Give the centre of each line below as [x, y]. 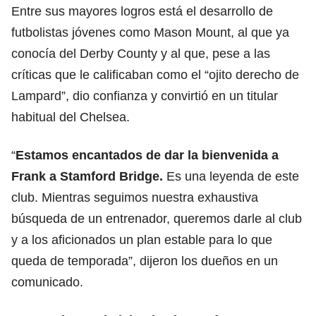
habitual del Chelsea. [71, 117]
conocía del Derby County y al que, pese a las [141, 53]
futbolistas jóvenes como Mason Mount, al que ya [150, 32]
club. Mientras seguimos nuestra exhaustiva [135, 197]
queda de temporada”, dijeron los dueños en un [145, 261]
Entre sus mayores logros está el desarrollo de [142, 11]
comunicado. [47, 282]
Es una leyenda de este [233, 176]
